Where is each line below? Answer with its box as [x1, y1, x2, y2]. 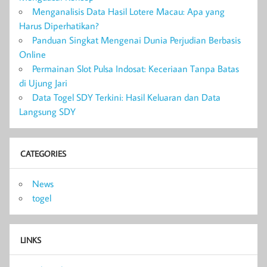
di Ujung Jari [19, 77, 67, 89]
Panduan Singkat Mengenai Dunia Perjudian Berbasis [32, 34, 241, 46]
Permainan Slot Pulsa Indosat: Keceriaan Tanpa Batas [32, 63, 239, 75]
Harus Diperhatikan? [19, 20, 99, 32]
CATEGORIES [20, 147, 66, 159]
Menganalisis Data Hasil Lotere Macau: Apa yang [32, 5, 225, 18]
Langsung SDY [19, 105, 76, 118]
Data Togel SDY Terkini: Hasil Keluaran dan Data [32, 91, 221, 104]
